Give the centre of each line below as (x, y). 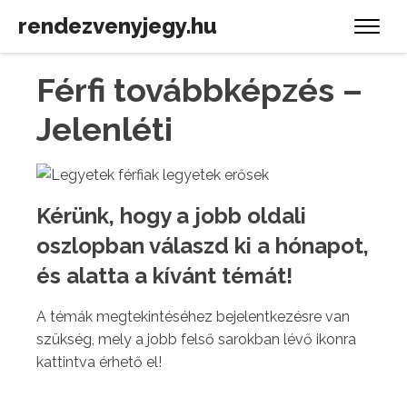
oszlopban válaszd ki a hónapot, (203, 246)
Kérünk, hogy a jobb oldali (171, 216)
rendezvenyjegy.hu (118, 26)
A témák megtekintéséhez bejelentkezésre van (193, 317)
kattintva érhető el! (99, 362)
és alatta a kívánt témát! (164, 276)
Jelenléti (104, 129)
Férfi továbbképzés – (199, 90)
